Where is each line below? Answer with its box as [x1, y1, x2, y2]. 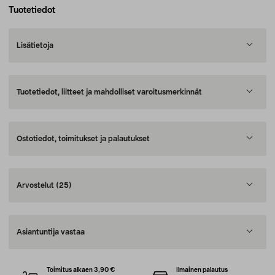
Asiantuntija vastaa [17, 228, 85, 236]
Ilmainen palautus [176, 267, 228, 273]
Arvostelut [17, 182, 56, 189]
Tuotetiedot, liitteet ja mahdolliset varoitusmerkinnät [17, 88, 202, 96]
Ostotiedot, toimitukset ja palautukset [17, 135, 150, 142]
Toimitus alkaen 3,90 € [47, 267, 116, 273]
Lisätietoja [17, 42, 53, 49]
